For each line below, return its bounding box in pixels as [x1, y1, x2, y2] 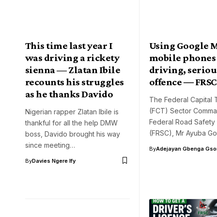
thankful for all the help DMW [25, 118, 118, 127]
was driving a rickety [25, 51, 120, 63]
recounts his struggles [25, 76, 124, 88]
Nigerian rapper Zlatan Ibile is [25, 107, 119, 116]
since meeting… [25, 140, 75, 149]
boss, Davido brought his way [25, 129, 120, 138]
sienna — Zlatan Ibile [25, 63, 121, 76]
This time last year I [25, 39, 113, 51]
